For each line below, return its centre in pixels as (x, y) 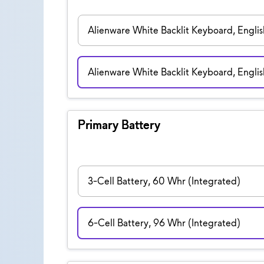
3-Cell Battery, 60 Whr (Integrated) (164, 181)
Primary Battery (119, 124)
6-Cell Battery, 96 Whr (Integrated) (164, 222)
